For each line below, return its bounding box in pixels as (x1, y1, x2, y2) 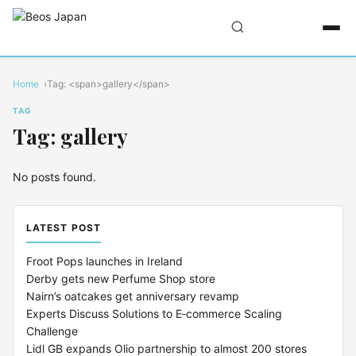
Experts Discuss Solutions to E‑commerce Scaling (26, 307, 282, 320)
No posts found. (13, 170, 96, 184)
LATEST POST (26, 222, 101, 234)
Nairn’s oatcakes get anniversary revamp (26, 289, 239, 303)
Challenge (26, 324, 78, 338)
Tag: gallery (13, 122, 128, 150)
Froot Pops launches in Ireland (26, 254, 183, 268)
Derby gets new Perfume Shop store (26, 272, 215, 285)
